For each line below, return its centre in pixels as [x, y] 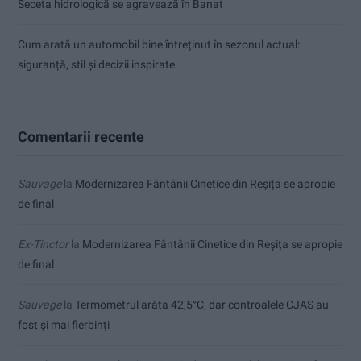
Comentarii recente [81, 136]
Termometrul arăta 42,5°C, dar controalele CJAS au [202, 304]
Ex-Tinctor [43, 244]
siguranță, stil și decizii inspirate [96, 64]
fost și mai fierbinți [64, 324]
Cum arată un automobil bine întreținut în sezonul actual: [159, 44]
